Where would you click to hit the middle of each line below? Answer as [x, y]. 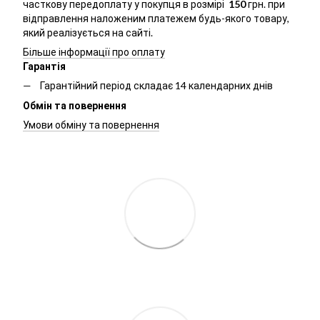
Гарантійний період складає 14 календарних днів [156, 85]
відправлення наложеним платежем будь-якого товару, [156, 18]
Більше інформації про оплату [94, 51]
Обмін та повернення [75, 106]
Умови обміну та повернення [91, 125]
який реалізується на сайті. [88, 32]
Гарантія [44, 66]
